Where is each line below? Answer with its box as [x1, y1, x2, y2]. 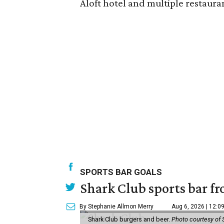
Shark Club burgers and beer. [88, 215, 171, 223]
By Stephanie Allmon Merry [79, 203, 153, 210]
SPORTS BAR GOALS [80, 167, 162, 177]
